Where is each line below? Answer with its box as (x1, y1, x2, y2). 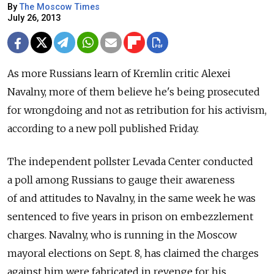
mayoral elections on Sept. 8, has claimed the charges (7, 246, 259, 259)
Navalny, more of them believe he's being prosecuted (7, 85, 260, 98)
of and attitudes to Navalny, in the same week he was (7, 191, 256, 204)
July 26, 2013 (7, 12, 61, 23)
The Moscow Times (20, 1, 100, 12)
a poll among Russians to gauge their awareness (7, 173, 235, 186)
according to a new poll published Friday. (7, 122, 199, 135)
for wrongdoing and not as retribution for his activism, (7, 103, 267, 116)
